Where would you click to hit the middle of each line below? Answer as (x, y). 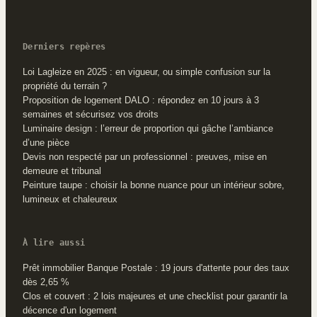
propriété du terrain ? (65, 86)
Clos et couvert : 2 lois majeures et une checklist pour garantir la (155, 296)
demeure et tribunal (62, 171)
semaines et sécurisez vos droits (91, 114)
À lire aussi (54, 242)
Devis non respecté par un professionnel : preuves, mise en (145, 156)
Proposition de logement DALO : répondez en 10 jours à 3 (141, 100)
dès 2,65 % (46, 282)
